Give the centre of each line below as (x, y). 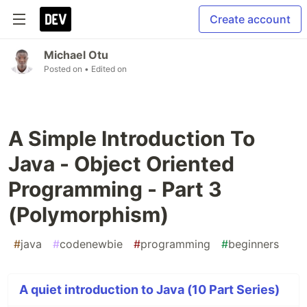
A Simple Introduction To (132, 138)
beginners (254, 244)
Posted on (64, 69)
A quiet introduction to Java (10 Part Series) (149, 290)
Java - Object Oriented (121, 164)
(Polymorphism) (88, 214)
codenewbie (91, 244)
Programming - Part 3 (115, 189)
